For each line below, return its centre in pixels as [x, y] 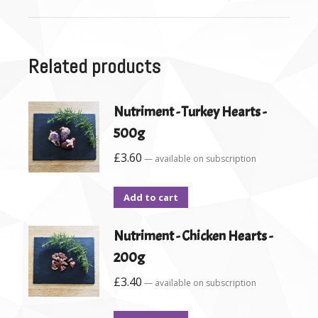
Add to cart [151, 197]
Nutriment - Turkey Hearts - [190, 112]
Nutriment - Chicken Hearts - [193, 236]
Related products [94, 66]
